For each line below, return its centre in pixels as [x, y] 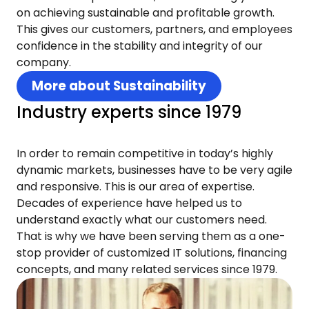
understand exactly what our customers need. [142, 220]
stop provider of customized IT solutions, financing [152, 253]
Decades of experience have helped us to [129, 203]
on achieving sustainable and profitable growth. [146, 13]
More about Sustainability [119, 86]
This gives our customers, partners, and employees [154, 30]
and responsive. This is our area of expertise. [136, 187]
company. [44, 63]
